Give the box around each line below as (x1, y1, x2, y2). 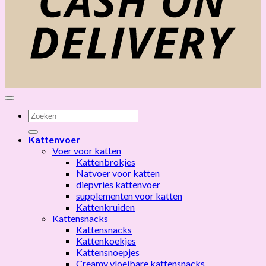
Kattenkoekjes (76, 235, 136, 246)
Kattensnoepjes (76, 246, 140, 258)
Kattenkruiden (76, 201, 135, 213)
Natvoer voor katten (76, 167, 160, 179)
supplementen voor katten (76, 189, 182, 201)
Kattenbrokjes (76, 156, 135, 167)
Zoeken (28, 108, 59, 120)
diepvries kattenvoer (76, 178, 160, 190)
